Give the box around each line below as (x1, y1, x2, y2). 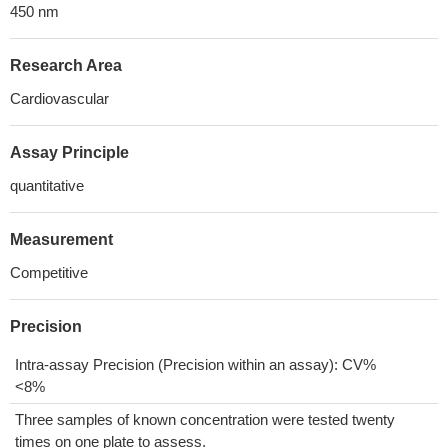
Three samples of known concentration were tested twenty (15, 411, 395, 428)
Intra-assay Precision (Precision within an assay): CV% (15, 356, 376, 373)
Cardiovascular (10, 90, 109, 107)
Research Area (10, 57, 122, 74)
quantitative (10, 177, 84, 194)
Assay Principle (10, 144, 129, 161)
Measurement (10, 231, 113, 248)
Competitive (10, 264, 88, 281)
